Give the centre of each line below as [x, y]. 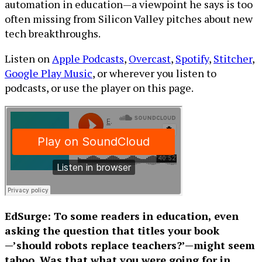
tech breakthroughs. [53, 33]
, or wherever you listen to [154, 73]
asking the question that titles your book [112, 230]
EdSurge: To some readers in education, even [122, 216]
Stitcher [233, 58]
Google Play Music [49, 73]
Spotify [192, 58]
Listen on [28, 58]
